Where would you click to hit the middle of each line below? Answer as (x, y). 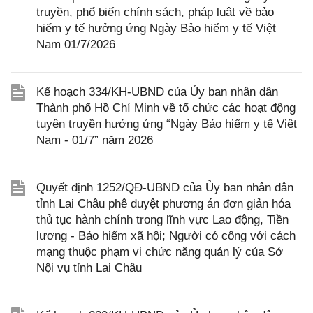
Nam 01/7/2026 (76, 44)
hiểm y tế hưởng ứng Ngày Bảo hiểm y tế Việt (156, 28)
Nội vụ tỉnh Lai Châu (89, 268)
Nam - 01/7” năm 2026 (95, 140)
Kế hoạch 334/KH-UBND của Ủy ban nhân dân (157, 92)
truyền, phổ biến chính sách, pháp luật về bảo (155, 12)
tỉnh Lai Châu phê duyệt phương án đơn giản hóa (163, 203)
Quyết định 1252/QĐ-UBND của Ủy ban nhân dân (165, 187)
